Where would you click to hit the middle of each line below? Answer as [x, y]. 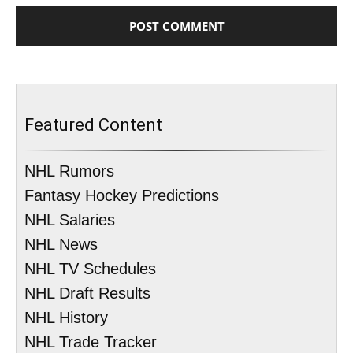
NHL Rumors [69, 171]
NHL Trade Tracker [91, 342]
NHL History [66, 318]
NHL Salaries [70, 220]
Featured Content [93, 125]
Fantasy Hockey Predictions [122, 196]
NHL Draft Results [87, 294]
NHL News [61, 245]
